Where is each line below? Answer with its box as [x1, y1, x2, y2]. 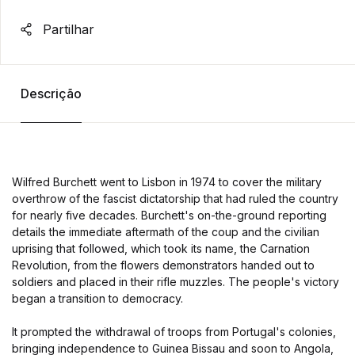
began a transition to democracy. [12, 292, 183, 306]
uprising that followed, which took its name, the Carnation [12, 242, 310, 256]
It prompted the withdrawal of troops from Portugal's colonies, [12, 325, 336, 339]
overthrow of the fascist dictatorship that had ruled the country [12, 192, 338, 206]
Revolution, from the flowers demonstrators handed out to [12, 258, 315, 273]
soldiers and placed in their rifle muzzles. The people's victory [12, 275, 339, 289]
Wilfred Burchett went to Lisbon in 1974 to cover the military [12, 175, 322, 189]
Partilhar [39, 21, 94, 38]
